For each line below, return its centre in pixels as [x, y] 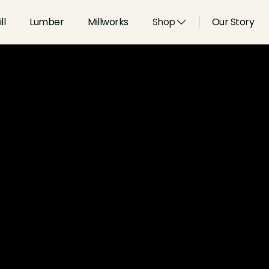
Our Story [233, 22]
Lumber [47, 22]
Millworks [108, 22]
